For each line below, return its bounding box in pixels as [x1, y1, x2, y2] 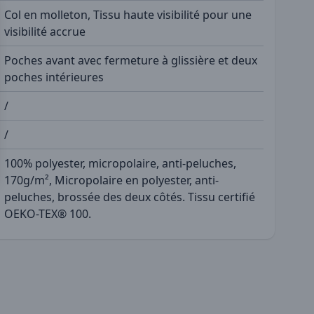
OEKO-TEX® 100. [4, 205, 91, 221]
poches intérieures [4, 69, 104, 85]
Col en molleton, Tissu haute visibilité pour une [4, 6, 252, 22]
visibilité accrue [4, 23, 86, 39]
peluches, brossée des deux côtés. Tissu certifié [4, 189, 255, 205]
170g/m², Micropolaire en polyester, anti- [4, 172, 219, 188]
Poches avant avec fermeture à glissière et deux [4, 52, 257, 68]
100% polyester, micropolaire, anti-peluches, [4, 155, 236, 171]
